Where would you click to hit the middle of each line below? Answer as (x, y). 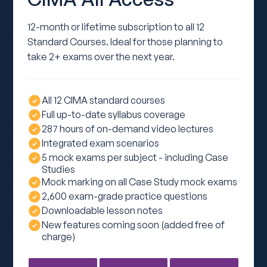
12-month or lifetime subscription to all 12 (116, 27)
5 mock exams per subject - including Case (135, 158)
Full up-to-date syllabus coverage (114, 115)
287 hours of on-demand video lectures (128, 129)
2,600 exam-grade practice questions (125, 196)
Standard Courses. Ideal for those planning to (125, 42)
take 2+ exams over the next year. (101, 57)
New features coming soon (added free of (133, 225)
